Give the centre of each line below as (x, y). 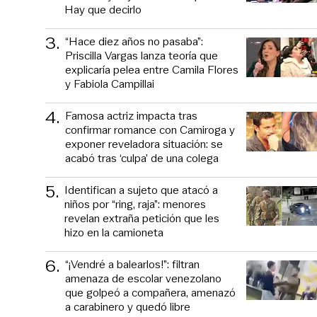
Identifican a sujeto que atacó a (141, 190)
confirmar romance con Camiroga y (150, 129)
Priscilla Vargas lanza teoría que (142, 55)
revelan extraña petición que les (142, 218)
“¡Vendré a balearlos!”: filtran (132, 264)
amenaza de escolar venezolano (143, 278)
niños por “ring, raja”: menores (135, 204)
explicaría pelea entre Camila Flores (152, 69)
